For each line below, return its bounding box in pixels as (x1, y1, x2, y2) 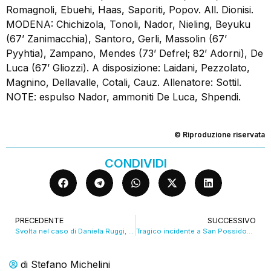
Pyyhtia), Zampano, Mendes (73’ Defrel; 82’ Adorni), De (6, 47, 263, 60)
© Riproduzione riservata (174, 129, 265, 139)
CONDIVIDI (104, 155, 167, 171)
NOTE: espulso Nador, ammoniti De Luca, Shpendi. (6, 91, 241, 103)
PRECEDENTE (15, 215, 64, 225)
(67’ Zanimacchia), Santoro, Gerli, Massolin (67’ (6, 33, 227, 45)
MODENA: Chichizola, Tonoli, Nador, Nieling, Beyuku (6, 18, 250, 31)
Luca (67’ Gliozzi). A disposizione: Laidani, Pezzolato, (6, 62, 250, 74)
